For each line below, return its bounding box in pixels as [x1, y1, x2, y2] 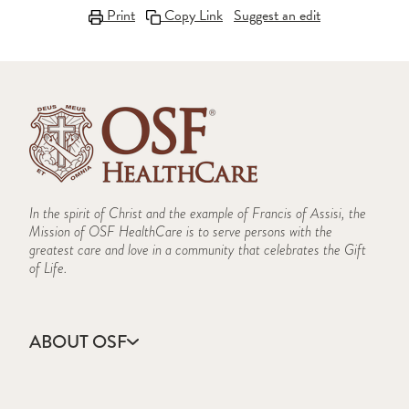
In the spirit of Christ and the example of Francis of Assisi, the [29, 203, 366, 225]
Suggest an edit [234, 5, 320, 27]
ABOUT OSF [29, 329, 127, 356]
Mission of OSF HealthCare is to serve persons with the [29, 221, 332, 243]
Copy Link [161, 5, 223, 27]
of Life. [29, 257, 68, 279]
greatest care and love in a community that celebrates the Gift [29, 239, 366, 261]
